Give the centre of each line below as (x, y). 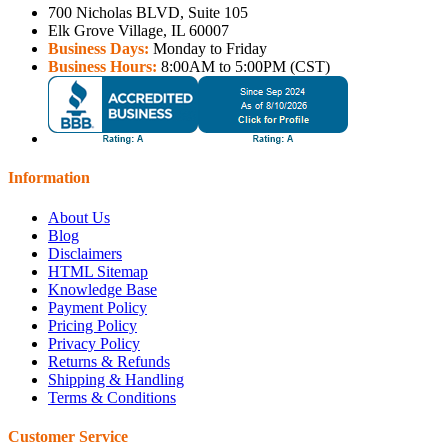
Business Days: (98, 49)
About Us (79, 217)
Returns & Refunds (109, 361)
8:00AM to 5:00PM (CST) (243, 67)
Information (49, 178)
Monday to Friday (208, 49)
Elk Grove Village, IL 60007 (138, 31)
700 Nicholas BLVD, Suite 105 (148, 13)
